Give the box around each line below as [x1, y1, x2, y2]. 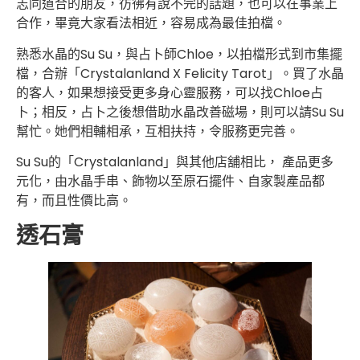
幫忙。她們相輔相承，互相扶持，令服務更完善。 [16, 121, 299, 141]
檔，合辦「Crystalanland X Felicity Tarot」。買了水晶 [16, 63, 344, 83]
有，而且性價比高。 [16, 191, 132, 211]
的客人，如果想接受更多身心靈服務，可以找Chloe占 [16, 83, 323, 102]
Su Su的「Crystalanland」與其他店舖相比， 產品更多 [16, 153, 333, 172]
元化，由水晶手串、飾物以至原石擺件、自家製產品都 [16, 172, 325, 191]
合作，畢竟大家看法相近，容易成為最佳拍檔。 [16, 14, 286, 33]
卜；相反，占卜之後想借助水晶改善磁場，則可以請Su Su [16, 102, 344, 121]
